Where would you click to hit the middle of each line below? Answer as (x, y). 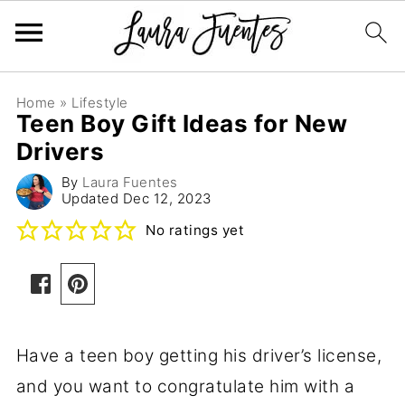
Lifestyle (100, 103)
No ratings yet (195, 230)
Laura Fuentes (130, 182)
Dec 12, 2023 (167, 198)
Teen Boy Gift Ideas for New (182, 123)
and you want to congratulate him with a (185, 386)
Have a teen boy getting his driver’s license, (199, 356)
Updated (92, 198)
